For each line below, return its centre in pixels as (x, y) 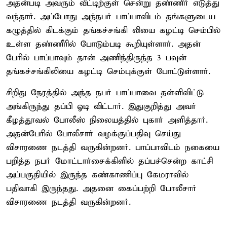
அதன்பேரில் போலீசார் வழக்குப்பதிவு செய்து (93, 134)
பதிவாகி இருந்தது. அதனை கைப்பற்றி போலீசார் (101, 188)
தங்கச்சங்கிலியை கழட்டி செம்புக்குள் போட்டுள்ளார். (108, 71)
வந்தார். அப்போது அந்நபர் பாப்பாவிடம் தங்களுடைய (111, 17)
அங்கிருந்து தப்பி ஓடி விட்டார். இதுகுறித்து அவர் (101, 106)
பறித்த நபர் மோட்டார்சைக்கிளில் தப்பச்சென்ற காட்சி (109, 161)
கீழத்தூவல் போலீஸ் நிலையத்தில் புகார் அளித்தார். (107, 120)
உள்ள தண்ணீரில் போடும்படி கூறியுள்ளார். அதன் (103, 44)
